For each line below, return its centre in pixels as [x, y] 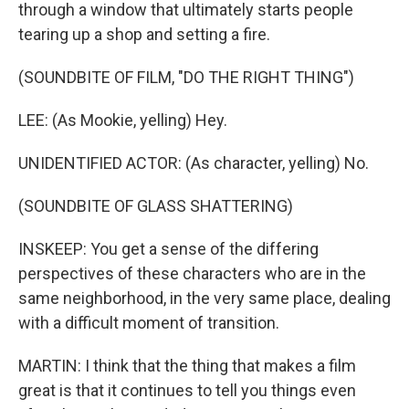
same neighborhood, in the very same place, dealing [204, 298]
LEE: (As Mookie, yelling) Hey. [123, 120]
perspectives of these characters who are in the [192, 273]
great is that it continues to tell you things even [187, 390]
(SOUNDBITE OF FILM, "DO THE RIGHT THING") [186, 77]
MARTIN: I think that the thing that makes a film [187, 366]
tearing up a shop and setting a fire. [144, 34]
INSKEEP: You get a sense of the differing [168, 249]
